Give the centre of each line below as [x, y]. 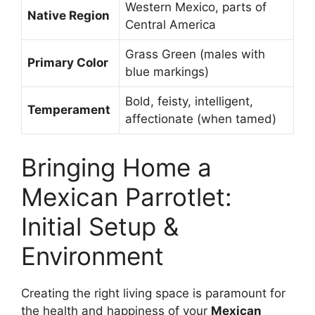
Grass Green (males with [195, 54]
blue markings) [167, 72]
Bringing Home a [116, 167]
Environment [92, 256]
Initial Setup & [100, 226]
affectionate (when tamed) [201, 119]
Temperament [69, 110]
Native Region [69, 16]
